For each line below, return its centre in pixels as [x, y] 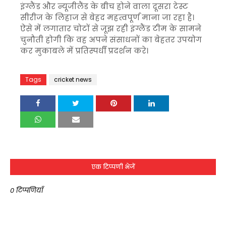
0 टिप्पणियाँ [27, 190]
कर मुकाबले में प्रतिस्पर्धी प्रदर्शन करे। [84, 51]
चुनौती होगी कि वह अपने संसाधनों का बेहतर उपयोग [111, 40]
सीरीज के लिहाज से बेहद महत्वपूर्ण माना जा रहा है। [107, 17]
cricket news [73, 79]
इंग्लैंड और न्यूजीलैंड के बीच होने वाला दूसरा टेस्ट [104, 6]
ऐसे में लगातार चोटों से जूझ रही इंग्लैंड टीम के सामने [111, 29]
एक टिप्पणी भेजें [113, 167]
